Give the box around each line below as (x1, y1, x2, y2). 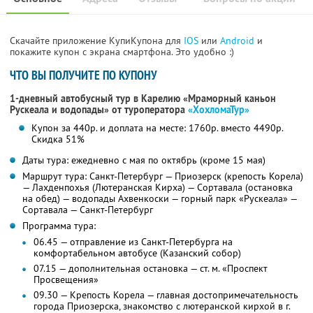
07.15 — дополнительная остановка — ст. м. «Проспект (34, 262, 268, 275)
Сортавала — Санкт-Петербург (22, 203, 153, 217)
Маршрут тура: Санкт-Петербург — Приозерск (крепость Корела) (22, 170, 303, 183)
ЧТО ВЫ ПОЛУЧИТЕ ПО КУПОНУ (10, 67, 157, 84)
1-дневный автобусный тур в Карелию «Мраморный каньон (10, 92, 276, 105)
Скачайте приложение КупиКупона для (10, 34, 184, 48)
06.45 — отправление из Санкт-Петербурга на (34, 235, 233, 249)
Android (220, 34, 257, 48)
